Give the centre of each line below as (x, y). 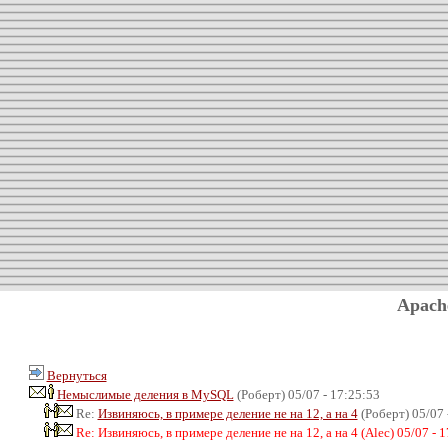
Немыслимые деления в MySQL (145, 394)
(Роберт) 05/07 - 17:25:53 (306, 394)
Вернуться (76, 375)
